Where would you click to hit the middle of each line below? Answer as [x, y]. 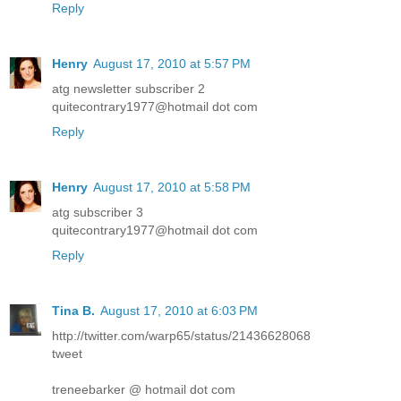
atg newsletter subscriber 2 [128, 88]
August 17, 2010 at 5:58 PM [172, 187]
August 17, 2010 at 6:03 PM [179, 310]
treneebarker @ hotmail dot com [144, 389]
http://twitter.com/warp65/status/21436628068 [181, 335]
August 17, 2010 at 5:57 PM [172, 63]
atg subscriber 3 [98, 212]
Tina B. [73, 310]
